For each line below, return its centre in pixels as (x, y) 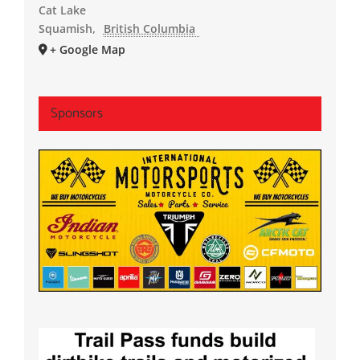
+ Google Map (87, 50)
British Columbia (149, 29)
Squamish (65, 29)
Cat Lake (62, 10)
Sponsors (76, 114)
